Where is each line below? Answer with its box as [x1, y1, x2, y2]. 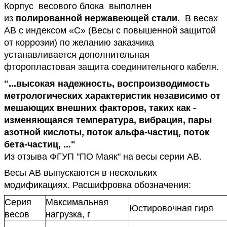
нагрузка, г [46, 209, 91, 219]
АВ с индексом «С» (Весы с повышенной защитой [4, 25, 216, 36]
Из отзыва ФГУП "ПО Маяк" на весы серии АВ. [4, 151, 202, 162]
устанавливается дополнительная [4, 50, 149, 60]
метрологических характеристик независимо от [4, 90, 220, 101]
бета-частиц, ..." [4, 139, 78, 149]
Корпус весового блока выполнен [4, 1, 152, 12]
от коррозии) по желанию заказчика [4, 37, 154, 48]
